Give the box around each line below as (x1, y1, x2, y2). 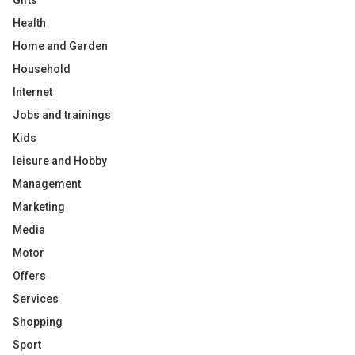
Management (13, 177, 81, 190)
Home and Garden (13, 40, 108, 52)
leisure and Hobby (13, 155, 107, 167)
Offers (13, 269, 46, 282)
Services (13, 292, 59, 305)
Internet (13, 86, 52, 98)
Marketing (13, 200, 65, 213)
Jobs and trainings (13, 109, 111, 121)
